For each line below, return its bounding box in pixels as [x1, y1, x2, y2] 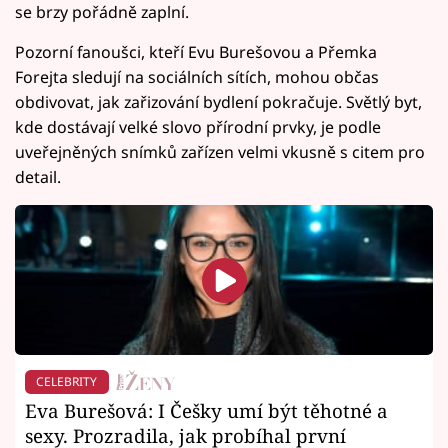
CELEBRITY [36, 373, 98, 391]
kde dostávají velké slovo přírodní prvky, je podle [15, 116, 381, 139]
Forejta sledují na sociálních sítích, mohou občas [15, 66, 379, 89]
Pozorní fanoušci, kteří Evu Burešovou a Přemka [15, 41, 377, 64]
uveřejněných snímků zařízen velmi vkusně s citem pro [15, 141, 425, 164]
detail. [15, 166, 61, 189]
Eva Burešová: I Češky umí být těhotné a [25, 398, 388, 424]
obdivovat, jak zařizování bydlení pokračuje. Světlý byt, [15, 91, 422, 114]
